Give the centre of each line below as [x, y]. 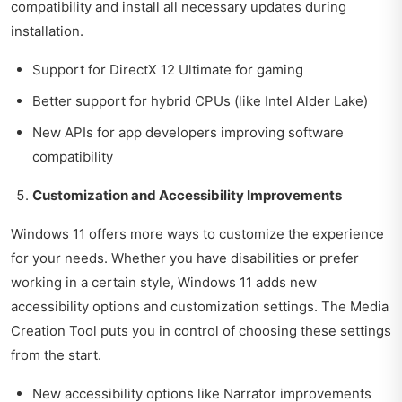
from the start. [56, 354]
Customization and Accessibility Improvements [187, 195]
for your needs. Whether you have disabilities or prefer [185, 258]
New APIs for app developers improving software [188, 132]
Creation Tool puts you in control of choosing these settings [201, 330]
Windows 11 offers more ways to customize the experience [197, 233]
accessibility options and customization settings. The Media [200, 306]
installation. [47, 31]
